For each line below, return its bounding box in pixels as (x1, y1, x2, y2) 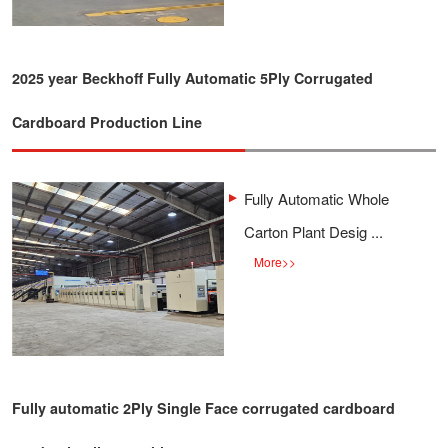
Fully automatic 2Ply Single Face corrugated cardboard (12, 398, 395, 418)
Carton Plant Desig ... (244, 221, 383, 242)
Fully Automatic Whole (244, 188, 389, 209)
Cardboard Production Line (12, 112, 202, 132)
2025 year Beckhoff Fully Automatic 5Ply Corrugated (12, 68, 373, 88)
